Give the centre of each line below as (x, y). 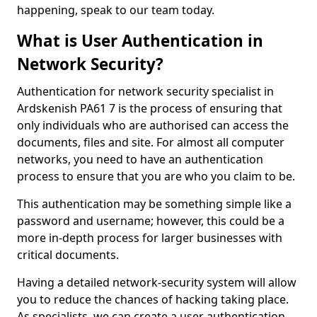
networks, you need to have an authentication (140, 159)
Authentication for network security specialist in (145, 91)
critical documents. (69, 255)
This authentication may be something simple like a (154, 204)
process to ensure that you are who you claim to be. (156, 176)
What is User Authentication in (140, 41)
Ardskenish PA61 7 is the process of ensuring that (150, 108)
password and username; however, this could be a (151, 221)
